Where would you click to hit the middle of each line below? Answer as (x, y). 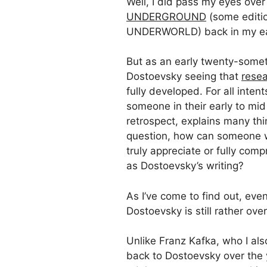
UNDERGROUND (166, 16)
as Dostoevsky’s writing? (185, 166)
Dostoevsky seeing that (184, 77)
